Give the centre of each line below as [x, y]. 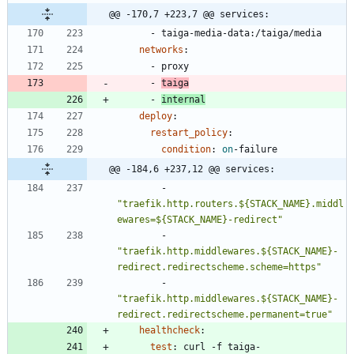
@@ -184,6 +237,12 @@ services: [192, 169]
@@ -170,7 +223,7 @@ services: [189, 15]
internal [183, 100]
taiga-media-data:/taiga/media [241, 34]
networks [161, 50]
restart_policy [189, 133]
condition [186, 150]
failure [258, 150]
